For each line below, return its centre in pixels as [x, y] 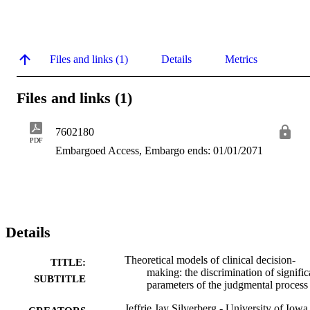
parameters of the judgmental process [227, 285]
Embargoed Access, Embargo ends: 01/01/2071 [159, 151]
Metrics [241, 59]
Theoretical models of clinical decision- [210, 260]
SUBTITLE [60, 279]
